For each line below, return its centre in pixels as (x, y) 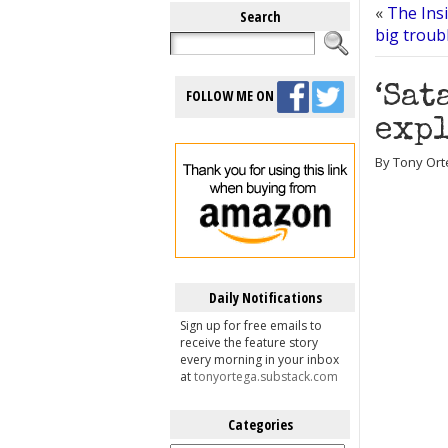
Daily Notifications (265, 297)
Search (260, 16)
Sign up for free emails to (251, 325)
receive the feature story (249, 342)
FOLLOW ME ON (231, 95)
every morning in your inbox (259, 359)
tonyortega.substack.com (266, 376)
